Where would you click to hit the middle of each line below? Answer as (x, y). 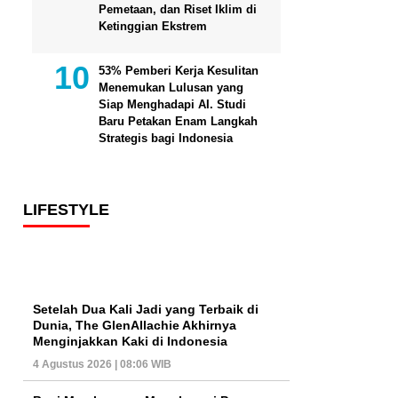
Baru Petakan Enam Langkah (178, 121)
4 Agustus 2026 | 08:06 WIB (102, 365)
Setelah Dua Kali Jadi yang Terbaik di (146, 310)
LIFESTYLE (66, 209)
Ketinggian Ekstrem (153, 26)
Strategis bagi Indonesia (166, 138)
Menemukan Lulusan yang (171, 87)
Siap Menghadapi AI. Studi (172, 104)
